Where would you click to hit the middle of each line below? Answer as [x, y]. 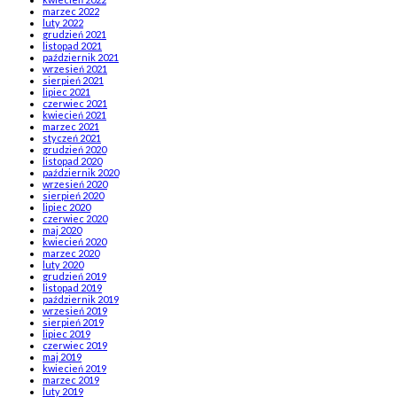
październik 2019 [81, 299]
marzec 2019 [71, 379]
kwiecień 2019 [74, 368]
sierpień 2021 [73, 80]
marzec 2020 [71, 253]
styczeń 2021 [72, 137]
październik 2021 [81, 57]
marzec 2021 [71, 126]
